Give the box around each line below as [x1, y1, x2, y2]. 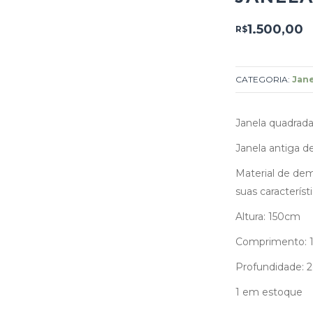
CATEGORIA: [235, 74, 292, 85]
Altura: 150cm [235, 210, 300, 223]
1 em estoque [235, 286, 303, 298]
